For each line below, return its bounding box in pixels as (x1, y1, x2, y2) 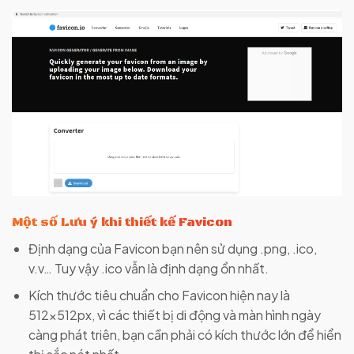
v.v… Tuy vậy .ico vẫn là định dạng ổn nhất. (28, 259, 269, 277)
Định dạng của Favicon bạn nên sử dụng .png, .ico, (28, 239, 317, 257)
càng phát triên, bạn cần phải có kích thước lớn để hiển (28, 326, 341, 344)
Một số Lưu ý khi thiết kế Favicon (12, 213, 232, 230)
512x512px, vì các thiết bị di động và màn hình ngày (28, 307, 321, 324)
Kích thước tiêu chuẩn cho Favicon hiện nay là (28, 287, 290, 304)
